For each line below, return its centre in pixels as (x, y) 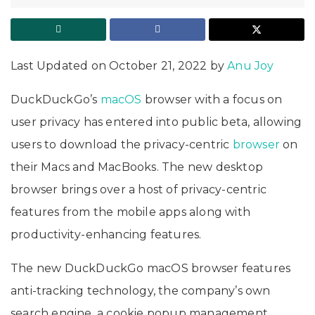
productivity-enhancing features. (108, 234)
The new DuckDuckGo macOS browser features (151, 268)
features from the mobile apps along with (131, 212)
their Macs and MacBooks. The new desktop (137, 167)
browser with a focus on (213, 99)
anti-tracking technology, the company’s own (141, 290)
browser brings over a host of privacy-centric (139, 189)
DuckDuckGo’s (56, 99)
